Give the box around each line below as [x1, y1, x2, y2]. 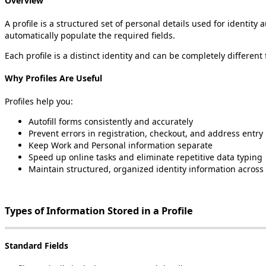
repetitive [176, 151, 214, 163]
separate [178, 139, 213, 151]
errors [61, 127, 85, 139]
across [238, 163, 264, 175]
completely [182, 49, 225, 61]
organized [113, 163, 154, 175]
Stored [107, 204, 139, 218]
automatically [5, 29, 58, 41]
